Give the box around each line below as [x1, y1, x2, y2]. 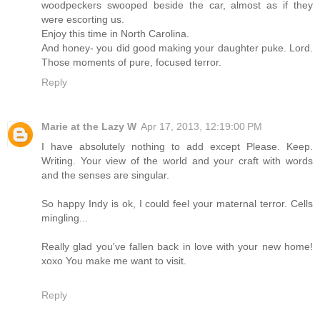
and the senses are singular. [41, 169, 169, 181]
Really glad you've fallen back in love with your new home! [41, 241, 313, 253]
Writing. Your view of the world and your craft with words [41, 155, 313, 167]
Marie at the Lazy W [41, 121, 136, 133]
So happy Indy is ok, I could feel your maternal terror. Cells [41, 198, 313, 210]
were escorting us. [41, 14, 124, 26]
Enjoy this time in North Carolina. [41, 28, 189, 40]
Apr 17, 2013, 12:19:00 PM [141, 121, 262, 133]
